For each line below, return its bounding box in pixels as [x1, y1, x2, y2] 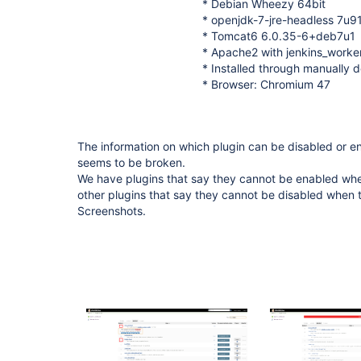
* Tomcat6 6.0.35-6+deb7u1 [202, 29, 355, 43]
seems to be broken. [77, 156, 185, 169]
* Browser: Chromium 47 [202, 77, 330, 91]
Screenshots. [77, 204, 146, 218]
